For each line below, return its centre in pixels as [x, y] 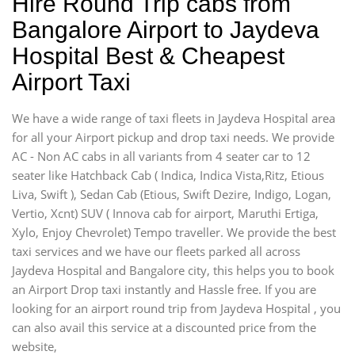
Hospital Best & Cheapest [148, 55]
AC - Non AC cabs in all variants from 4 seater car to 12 [161, 156]
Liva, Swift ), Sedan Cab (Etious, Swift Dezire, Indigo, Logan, [172, 194]
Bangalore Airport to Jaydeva [166, 29]
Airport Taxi [71, 82]
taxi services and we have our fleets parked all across [156, 251]
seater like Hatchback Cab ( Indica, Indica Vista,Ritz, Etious [168, 175]
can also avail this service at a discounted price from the [164, 327]
